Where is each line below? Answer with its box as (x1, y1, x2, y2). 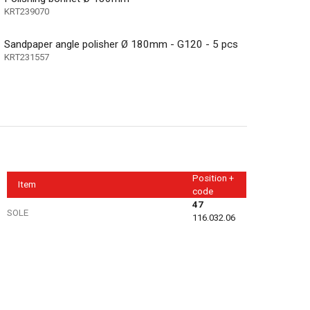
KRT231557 (4, 51, 50, 62)
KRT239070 (4, 6, 50, 17)
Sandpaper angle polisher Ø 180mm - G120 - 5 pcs (4, 37, 239, 51)
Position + (192, 173, 235, 184)
